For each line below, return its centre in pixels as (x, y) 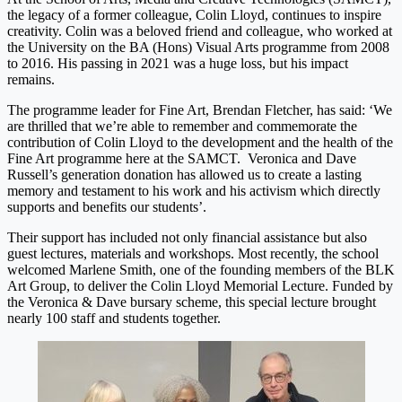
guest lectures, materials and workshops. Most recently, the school (193, 254)
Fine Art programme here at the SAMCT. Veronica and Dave (182, 159)
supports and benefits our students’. (107, 207)
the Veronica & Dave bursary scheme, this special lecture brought (192, 302)
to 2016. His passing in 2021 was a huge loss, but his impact (178, 64)
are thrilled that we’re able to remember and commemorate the (182, 127)
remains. (31, 80)
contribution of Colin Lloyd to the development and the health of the (200, 143)
